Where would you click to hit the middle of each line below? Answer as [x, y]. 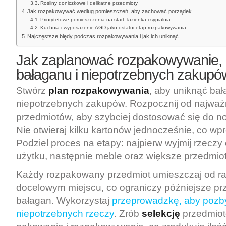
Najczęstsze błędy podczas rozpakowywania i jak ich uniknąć [103, 36]
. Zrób [128, 214]
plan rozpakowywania [99, 91]
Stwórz [32, 91]
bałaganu [44, 74]
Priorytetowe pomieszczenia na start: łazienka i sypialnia [106, 19]
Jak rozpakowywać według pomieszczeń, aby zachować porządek [110, 11]
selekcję [161, 214]
